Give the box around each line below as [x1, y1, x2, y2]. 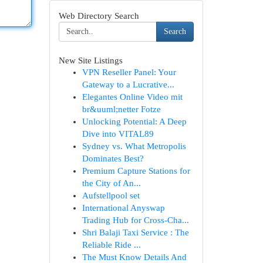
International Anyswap [82, 203, 165, 213]
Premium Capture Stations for [82, 166, 190, 176]
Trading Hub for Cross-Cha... [82, 215, 189, 225]
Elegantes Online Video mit [82, 92, 183, 102]
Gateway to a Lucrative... [82, 80, 174, 89]
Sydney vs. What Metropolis [82, 141, 186, 151]
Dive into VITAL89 [82, 129, 154, 139]
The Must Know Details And [82, 252, 187, 262]
